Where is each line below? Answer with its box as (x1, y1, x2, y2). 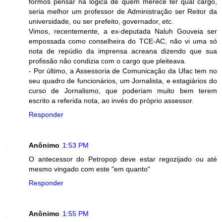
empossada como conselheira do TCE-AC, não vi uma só (29, 37, 217, 46)
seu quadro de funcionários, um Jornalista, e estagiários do (29, 77, 217, 85)
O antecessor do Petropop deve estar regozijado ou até (29, 155, 217, 164)
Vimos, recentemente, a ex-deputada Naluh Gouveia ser (29, 27, 217, 36)
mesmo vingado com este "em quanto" (29, 165, 150, 173)
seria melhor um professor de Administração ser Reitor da (29, 7, 217, 16)
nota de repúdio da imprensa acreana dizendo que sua (29, 47, 217, 55)
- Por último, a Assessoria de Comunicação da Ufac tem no (29, 67, 217, 75)
